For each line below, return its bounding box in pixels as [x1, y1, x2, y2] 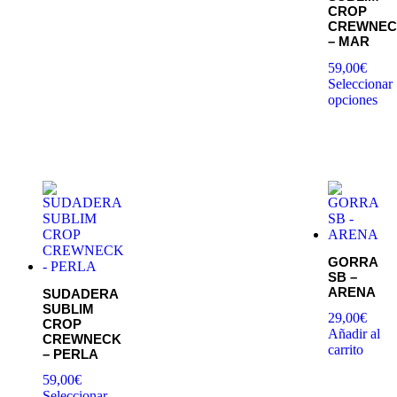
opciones [328, 91, 378, 107]
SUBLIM [43, 300, 94, 316]
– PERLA [43, 346, 98, 362]
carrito [328, 342, 363, 358]
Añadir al [328, 326, 380, 342]
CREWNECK [43, 331, 121, 346]
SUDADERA [43, 285, 118, 301]
